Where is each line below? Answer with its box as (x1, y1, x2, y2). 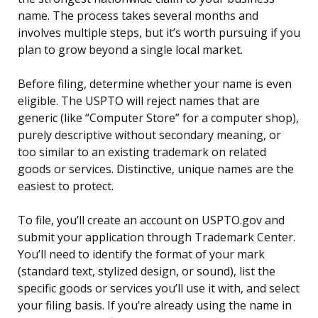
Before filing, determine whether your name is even (18, 76, 292, 92)
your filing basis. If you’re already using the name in (18, 297, 292, 314)
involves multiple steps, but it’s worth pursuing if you (18, 25, 300, 41)
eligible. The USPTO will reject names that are (18, 93, 260, 109)
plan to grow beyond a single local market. (18, 42, 243, 58)
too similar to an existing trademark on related (18, 144, 266, 160)
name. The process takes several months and (18, 8, 258, 24)
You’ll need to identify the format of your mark (18, 246, 265, 263)
